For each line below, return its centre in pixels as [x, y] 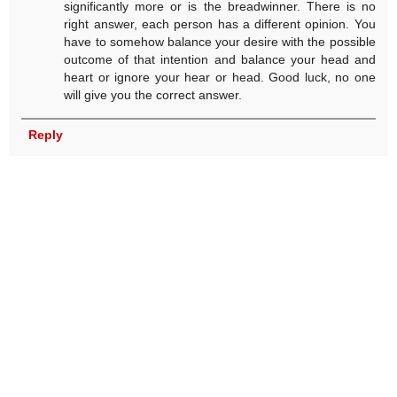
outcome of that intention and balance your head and [220, 59]
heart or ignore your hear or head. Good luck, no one [220, 77]
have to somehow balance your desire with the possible [220, 41]
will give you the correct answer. [153, 94]
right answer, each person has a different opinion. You [220, 23]
